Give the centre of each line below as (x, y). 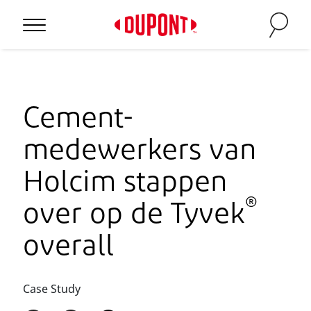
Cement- (78, 120)
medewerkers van (140, 152)
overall (68, 247)
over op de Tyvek (134, 216)
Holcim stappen (125, 184)
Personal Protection (81, 56)
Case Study (52, 289)
